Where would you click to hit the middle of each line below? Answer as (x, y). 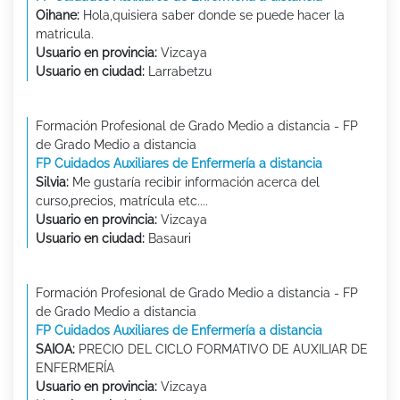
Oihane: (58, 16)
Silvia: (52, 183)
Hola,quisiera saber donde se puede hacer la (212, 16)
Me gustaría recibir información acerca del (194, 183)
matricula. (65, 34)
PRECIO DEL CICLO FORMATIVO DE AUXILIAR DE (221, 350)
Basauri (168, 239)
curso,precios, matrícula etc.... (122, 201)
